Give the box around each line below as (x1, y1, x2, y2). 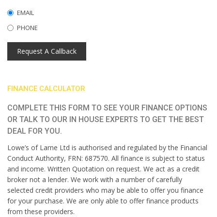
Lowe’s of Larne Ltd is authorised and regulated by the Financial (7, 143, 207, 152)
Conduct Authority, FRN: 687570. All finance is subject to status (7, 154, 205, 163)
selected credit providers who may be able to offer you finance (7, 186, 203, 195)
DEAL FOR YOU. (7, 126, 62, 136)
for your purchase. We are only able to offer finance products (7, 196, 199, 205)
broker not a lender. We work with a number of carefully (7, 175, 182, 184)
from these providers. (7, 207, 75, 216)
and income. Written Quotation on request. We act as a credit (7, 164, 200, 173)
